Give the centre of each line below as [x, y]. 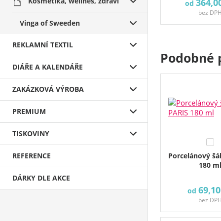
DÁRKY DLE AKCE [41, 178]
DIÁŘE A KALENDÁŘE [48, 67]
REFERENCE [32, 156]
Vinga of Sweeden [50, 23]
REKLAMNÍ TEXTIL [43, 45]
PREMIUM [29, 111]
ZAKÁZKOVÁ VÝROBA [48, 89]
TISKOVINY [31, 133]
